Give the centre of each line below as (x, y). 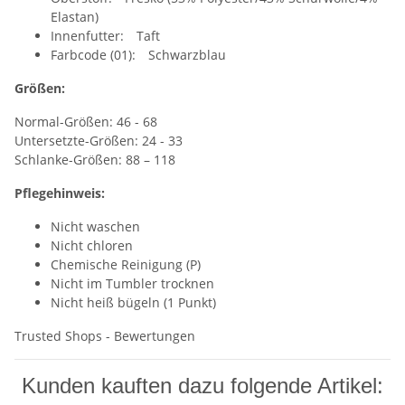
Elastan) (75, 17)
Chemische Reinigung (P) (126, 265)
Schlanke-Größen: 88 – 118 (95, 160)
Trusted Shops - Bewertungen (105, 336)
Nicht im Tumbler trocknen (132, 284)
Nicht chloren (92, 246)
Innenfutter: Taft (105, 36)
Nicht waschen (95, 227)
